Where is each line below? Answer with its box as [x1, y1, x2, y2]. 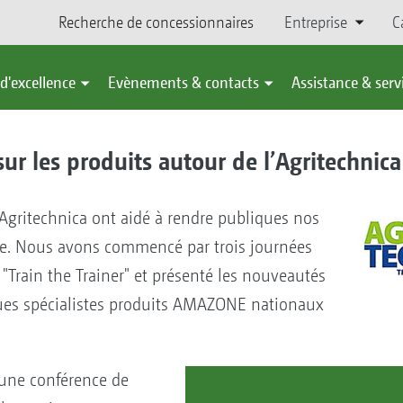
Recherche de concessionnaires [58, 13, 254, 31]
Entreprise [283, 13, 347, 31]
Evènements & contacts [108, 73, 259, 92]
